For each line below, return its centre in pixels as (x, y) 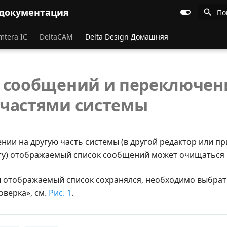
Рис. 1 (60, 193)
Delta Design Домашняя (127, 37)
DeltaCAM (56, 37)
